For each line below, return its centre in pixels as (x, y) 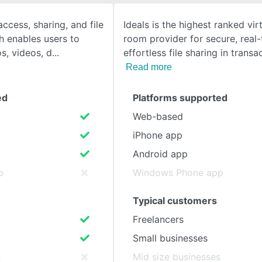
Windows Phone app (178, 173)
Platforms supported (180, 98)
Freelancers (158, 219)
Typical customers (175, 201)
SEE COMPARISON (80, 35)
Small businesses (170, 238)
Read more (149, 67)
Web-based (158, 116)
